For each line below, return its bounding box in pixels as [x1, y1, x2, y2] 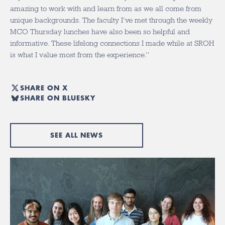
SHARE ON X [20, 82, 68, 93]
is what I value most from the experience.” [10, 51, 151, 59]
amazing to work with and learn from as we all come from [10, 5, 201, 13]
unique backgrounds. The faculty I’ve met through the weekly [10, 16, 212, 24]
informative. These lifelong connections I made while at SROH [10, 39, 214, 47]
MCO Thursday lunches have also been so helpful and [10, 28, 190, 36]
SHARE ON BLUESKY [20, 92, 95, 103]
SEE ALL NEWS [50, 130, 103, 140]
